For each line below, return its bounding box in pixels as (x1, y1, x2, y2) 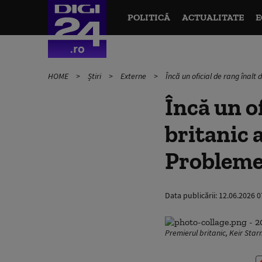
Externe (120, 71, 148, 81)
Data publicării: (165, 190, 219, 201)
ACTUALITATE (181, 12, 244, 23)
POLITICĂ (127, 12, 170, 23)
